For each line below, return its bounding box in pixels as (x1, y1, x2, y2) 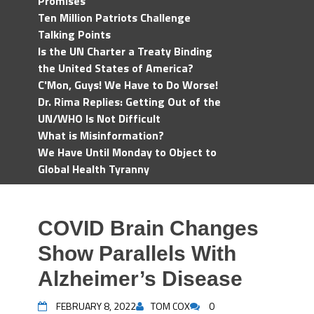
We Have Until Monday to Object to (38, 144, 217, 161)
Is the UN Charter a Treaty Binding (38, 43, 212, 60)
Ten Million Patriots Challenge (38, 9, 191, 26)
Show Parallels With (38, 242, 236, 265)
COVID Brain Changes (38, 217, 259, 240)
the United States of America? (38, 60, 193, 76)
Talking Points (38, 26, 111, 43)
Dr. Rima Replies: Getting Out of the (38, 93, 221, 110)
